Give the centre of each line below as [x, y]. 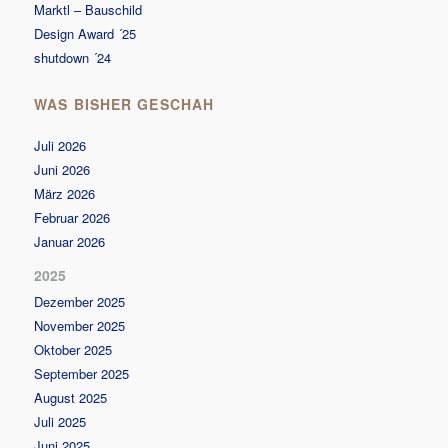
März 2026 [65, 193]
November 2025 [80, 325]
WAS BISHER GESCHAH [124, 104]
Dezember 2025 [80, 301]
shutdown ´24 [73, 57]
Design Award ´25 [85, 33]
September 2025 [82, 373]
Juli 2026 [60, 145]
